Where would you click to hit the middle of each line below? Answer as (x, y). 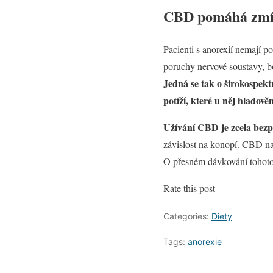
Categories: (187, 216)
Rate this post (189, 188)
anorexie (205, 242)
